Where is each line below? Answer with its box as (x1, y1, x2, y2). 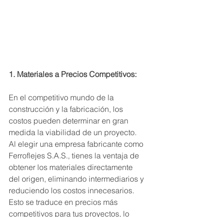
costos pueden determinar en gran (9, 116, 130, 125)
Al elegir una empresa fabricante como (9, 139, 145, 149)
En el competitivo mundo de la (9, 93, 116, 102)
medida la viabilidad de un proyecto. (9, 127, 139, 137)
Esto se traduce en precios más (9, 197, 120, 207)
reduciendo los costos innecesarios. (9, 186, 136, 195)
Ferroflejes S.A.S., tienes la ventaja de (9, 151, 141, 160)
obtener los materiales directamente (9, 162, 135, 172)
